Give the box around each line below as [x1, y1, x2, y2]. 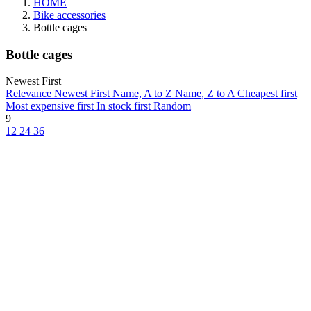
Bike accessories [33, 9, 106, 21]
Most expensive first [6, 100, 96, 112]
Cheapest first [237, 87, 297, 100]
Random [153, 100, 191, 112]
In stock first [96, 100, 153, 112]
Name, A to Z [112, 87, 175, 100]
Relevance [6, 87, 54, 100]
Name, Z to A [175, 87, 237, 100]
